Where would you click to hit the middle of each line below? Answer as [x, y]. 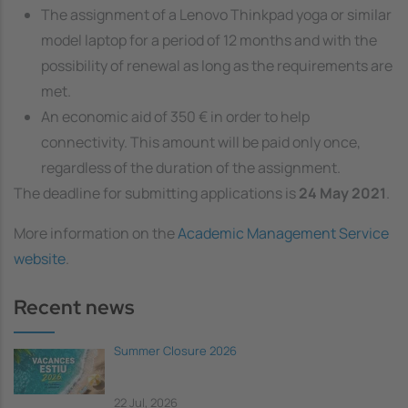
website [40, 259]
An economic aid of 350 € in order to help [175, 117]
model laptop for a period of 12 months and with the [209, 40]
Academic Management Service [283, 233]
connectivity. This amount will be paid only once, [201, 142]
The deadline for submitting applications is [156, 193]
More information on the [96, 233]
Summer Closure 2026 [175, 351]
